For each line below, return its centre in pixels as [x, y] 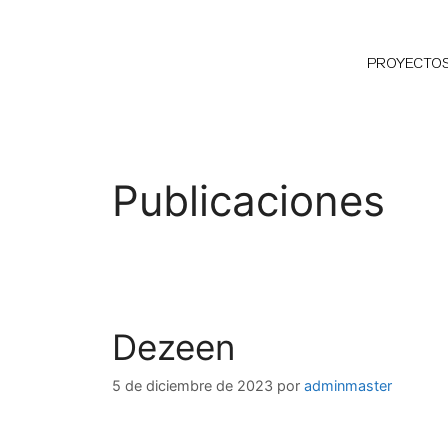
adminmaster [348, 386]
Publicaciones [248, 200]
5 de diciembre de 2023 [192, 386]
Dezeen [173, 347]
